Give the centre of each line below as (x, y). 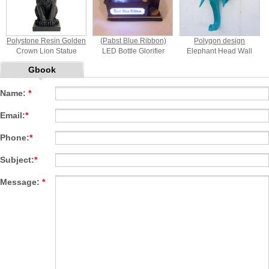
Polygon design (220, 41)
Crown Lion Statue (46, 51)
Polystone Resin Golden (47, 41)
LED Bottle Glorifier (133, 51)
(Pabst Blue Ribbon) (133, 41)
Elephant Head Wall (220, 51)
